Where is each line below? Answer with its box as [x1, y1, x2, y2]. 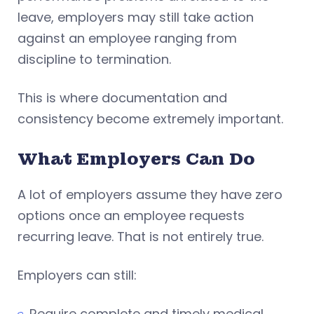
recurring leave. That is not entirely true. [18, 228, 264, 246]
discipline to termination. [18, 50, 171, 69]
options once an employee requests [18, 207, 245, 225]
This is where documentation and [18, 89, 227, 107]
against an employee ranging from [18, 29, 237, 48]
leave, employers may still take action [18, 8, 254, 27]
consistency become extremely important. [18, 110, 283, 128]
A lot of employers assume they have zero [18, 186, 282, 204]
